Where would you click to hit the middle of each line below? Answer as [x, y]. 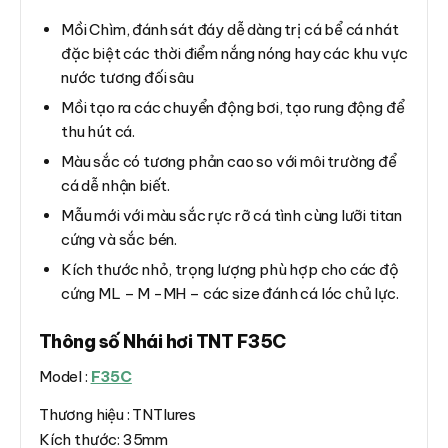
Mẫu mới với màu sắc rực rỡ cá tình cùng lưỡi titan [231, 215]
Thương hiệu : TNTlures [118, 414]
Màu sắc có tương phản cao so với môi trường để [229, 161]
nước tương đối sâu [127, 77]
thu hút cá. [98, 131]
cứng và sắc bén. [119, 239]
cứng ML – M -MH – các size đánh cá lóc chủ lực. [230, 293]
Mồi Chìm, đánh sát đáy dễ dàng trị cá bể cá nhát [230, 29]
